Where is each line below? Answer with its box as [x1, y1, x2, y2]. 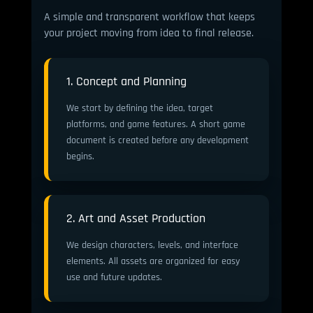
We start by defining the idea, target [66, 102, 213, 113]
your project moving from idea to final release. [43, 26, 254, 39]
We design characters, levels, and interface [66, 239, 238, 250]
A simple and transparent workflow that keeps [43, 10, 255, 23]
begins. [66, 150, 94, 161]
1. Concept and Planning [66, 73, 187, 88]
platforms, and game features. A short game [66, 118, 245, 129]
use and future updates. [66, 271, 162, 282]
